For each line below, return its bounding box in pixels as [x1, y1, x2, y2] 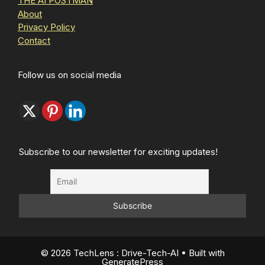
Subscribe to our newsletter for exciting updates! [19, 146, 218, 157]
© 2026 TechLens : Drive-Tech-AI [40, 247, 179, 258]
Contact [18, 34, 50, 46]
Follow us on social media [18, 69, 121, 80]
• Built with [178, 247, 225, 258]
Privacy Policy [18, 21, 75, 33]
